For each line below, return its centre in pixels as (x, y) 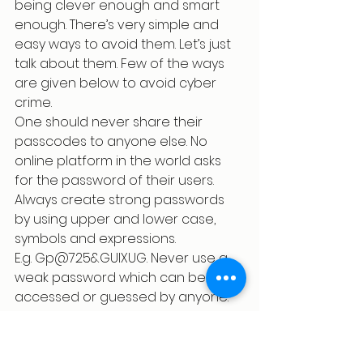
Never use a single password (135, 316)
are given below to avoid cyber (117, 83)
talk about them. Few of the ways (121, 64)
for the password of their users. (114, 180)
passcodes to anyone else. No (113, 141)
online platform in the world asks (120, 161)
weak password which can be (112, 278)
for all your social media (118, 336)
